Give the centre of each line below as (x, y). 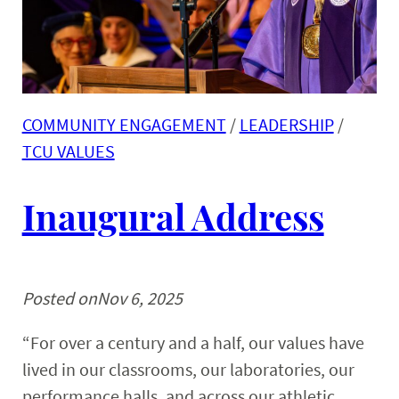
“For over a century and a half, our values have (193, 342)
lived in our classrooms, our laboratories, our (188, 369)
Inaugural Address (173, 216)
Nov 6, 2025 (139, 297)
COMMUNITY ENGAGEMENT (124, 125)
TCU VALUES (68, 151)
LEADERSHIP (286, 125)
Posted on (59, 297)
